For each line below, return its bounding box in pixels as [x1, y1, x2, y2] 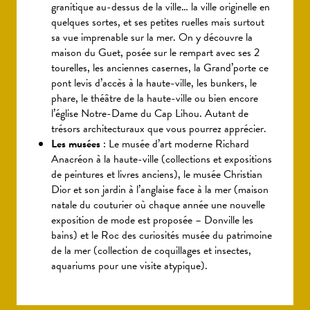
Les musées [51, 136, 100, 153]
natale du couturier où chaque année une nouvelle [51, 197, 265, 214]
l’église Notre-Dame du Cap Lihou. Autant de [51, 105, 248, 122]
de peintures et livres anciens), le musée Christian [51, 166, 262, 183]
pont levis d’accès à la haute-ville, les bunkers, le [51, 75, 257, 92]
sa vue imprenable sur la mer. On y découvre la [51, 29, 253, 46]
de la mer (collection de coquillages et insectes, [51, 242, 251, 259]
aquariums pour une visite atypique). [51, 257, 208, 275]
